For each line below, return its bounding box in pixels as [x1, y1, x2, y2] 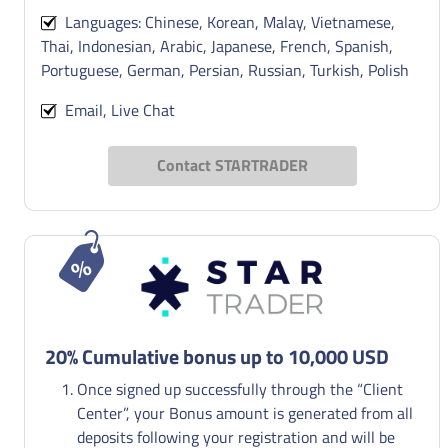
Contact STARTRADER [156, 152, 308, 177]
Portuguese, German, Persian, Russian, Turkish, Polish [41, 57, 409, 82]
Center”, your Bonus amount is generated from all [77, 400, 413, 425]
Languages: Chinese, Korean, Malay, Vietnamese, [57, 9, 395, 34]
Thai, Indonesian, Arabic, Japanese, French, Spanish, [41, 33, 393, 58]
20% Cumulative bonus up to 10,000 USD [45, 340, 389, 372]
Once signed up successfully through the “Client [77, 376, 403, 401]
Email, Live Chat [57, 97, 175, 122]
